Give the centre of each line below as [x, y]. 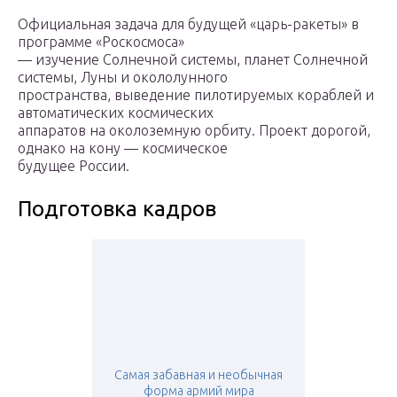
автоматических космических [116, 113]
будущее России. [74, 166]
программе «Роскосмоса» [101, 42]
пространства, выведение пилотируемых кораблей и [196, 95]
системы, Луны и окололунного [123, 78]
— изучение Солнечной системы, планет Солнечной [193, 60]
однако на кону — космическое [123, 148]
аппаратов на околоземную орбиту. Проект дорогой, [194, 131]
